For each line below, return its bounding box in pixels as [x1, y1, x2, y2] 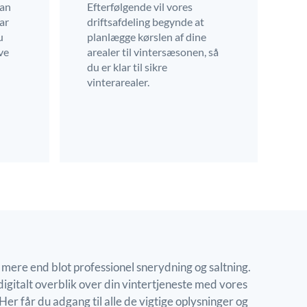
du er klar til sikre [87, 60, 168, 73]
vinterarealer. [87, 75, 150, 88]
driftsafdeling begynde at [87, 14, 205, 28]
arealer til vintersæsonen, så [87, 45, 219, 58]
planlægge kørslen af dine [87, 29, 207, 43]
